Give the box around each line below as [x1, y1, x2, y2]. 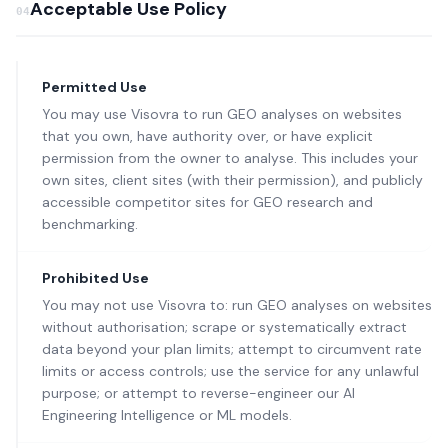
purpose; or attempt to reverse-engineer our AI [42, 384, 355, 402]
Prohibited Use [42, 269, 149, 287]
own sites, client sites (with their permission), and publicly [42, 171, 423, 189]
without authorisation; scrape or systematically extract [42, 318, 407, 336]
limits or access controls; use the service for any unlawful [42, 362, 419, 380]
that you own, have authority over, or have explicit [42, 127, 373, 145]
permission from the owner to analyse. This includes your [42, 149, 418, 167]
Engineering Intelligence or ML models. [42, 406, 292, 424]
